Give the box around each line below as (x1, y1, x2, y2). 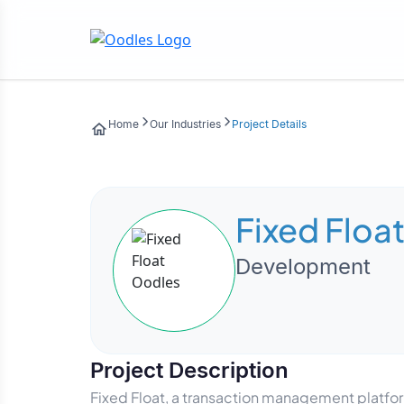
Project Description (90, 357, 289, 383)
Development (235, 253, 371, 280)
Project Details (232, 116, 307, 131)
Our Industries (150, 116, 221, 131)
